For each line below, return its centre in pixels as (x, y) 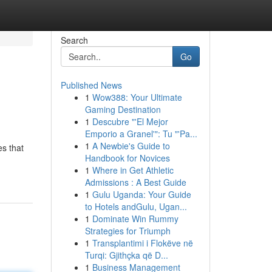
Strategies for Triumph (127, 231)
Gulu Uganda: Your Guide (141, 194)
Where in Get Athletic (133, 170)
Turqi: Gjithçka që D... (126, 255)
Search (74, 40)
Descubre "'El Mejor (130, 121)
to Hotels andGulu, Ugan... (136, 206)
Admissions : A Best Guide (135, 182)
